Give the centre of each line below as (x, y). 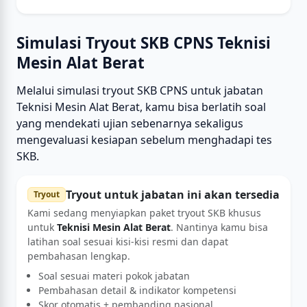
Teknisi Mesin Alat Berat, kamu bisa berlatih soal (141, 107)
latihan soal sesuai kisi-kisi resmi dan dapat (128, 242)
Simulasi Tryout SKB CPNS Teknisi (144, 43)
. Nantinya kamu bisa (219, 227)
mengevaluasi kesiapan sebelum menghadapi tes (144, 140)
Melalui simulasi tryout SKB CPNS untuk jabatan (140, 90)
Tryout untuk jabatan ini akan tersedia (172, 195)
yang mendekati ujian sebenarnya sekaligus (130, 123)
